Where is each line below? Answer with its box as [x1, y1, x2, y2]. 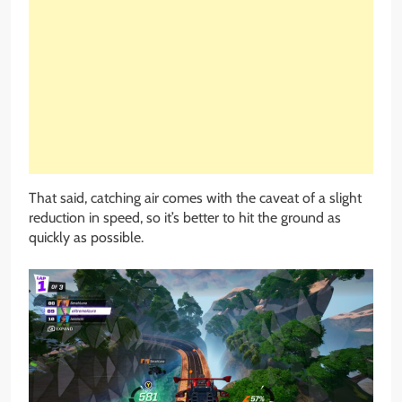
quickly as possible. [29, 228, 144, 246]
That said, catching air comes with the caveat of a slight [29, 188, 362, 206]
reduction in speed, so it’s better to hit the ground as [29, 208, 341, 226]
